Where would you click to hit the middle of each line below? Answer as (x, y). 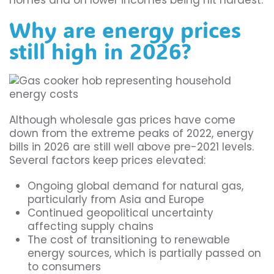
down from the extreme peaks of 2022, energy (131, 134)
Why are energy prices (125, 30)
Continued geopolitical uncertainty (120, 213)
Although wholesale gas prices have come (122, 120)
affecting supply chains (91, 227)
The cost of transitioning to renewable (129, 240)
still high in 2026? (100, 51)
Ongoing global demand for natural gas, (135, 186)
